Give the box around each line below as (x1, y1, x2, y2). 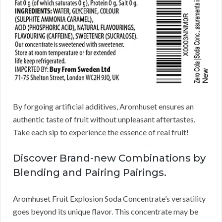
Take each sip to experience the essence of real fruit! (13, 127, 189, 137)
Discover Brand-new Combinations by (13, 152, 206, 165)
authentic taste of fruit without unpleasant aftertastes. (13, 114, 195, 124)
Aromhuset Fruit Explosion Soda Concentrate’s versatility (13, 194, 206, 204)
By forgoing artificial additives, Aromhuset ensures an (13, 102, 194, 111)
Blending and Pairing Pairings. (13, 166, 166, 179)
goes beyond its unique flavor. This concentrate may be (13, 207, 198, 217)
